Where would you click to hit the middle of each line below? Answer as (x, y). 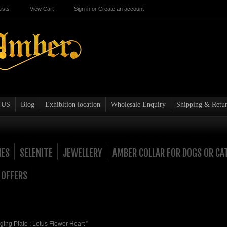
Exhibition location (73, 104)
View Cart (42, 9)
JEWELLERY (83, 153)
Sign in (82, 9)
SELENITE (36, 153)
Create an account (121, 9)
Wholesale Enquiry (138, 104)
